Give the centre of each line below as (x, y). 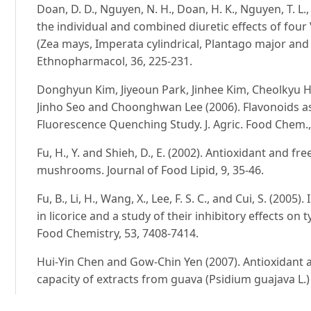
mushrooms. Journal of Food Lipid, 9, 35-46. (151, 170)
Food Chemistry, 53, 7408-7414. (118, 234)
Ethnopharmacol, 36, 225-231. (115, 61)
